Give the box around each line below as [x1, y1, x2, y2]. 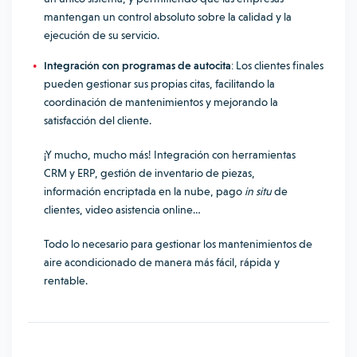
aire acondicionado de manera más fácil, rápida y [44, 256, 280, 269]
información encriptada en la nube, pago [44, 185, 245, 198]
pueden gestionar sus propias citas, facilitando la [44, 77, 275, 90]
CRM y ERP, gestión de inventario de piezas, [44, 167, 255, 179]
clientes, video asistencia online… [44, 203, 203, 216]
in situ [245, 185, 272, 198]
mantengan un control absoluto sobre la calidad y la [44, 10, 292, 23]
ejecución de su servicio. [44, 29, 159, 41]
